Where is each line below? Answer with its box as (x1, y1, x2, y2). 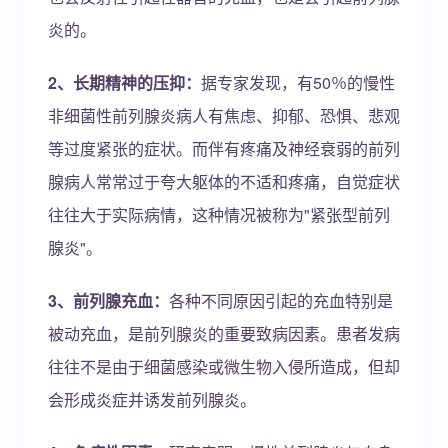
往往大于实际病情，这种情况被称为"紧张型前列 (48, 203, 390, 226)
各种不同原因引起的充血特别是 (169, 289, 393, 312)
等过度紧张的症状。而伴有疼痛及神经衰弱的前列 (48, 137, 400, 160)
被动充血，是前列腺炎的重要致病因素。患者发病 (48, 322, 400, 345)
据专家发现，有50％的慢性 (201, 71, 395, 94)
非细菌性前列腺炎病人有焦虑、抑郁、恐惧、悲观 (48, 104, 400, 127)
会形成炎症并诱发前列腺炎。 (48, 388, 256, 411)
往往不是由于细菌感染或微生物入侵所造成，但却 (48, 355, 400, 378)
